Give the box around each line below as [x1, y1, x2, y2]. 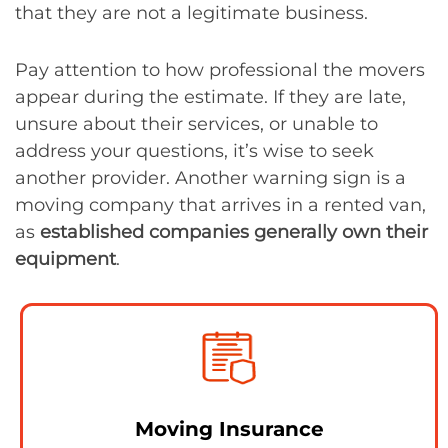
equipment [15, 248, 116, 271]
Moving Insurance [134, 417, 324, 442]
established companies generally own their [40, 221, 428, 244]
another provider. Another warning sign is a [15, 167, 406, 190]
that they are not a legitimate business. [15, 2, 368, 25]
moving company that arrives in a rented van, [15, 194, 426, 217]
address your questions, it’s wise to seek [15, 140, 374, 163]
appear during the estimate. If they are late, [15, 86, 406, 109]
